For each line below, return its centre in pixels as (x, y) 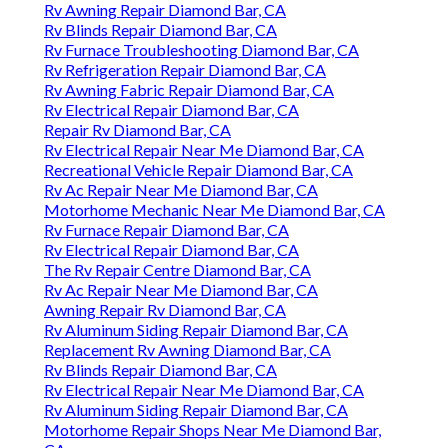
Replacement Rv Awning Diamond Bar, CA (187, 350)
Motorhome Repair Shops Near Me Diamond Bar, (212, 430)
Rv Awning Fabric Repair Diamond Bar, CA (189, 90)
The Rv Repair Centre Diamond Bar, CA (177, 270)
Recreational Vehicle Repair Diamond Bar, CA (198, 170)
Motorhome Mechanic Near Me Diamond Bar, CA (214, 210)
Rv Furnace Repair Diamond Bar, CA (166, 230)
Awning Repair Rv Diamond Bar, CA (165, 310)
